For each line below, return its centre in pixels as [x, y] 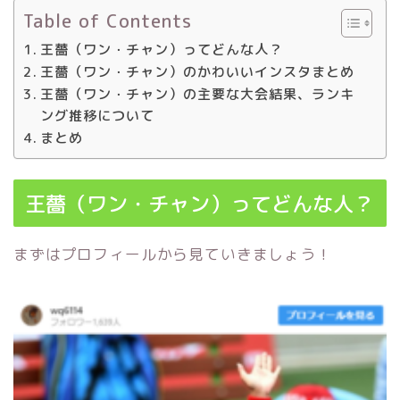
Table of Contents [108, 21]
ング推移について [98, 116]
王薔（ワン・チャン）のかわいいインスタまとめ [198, 72]
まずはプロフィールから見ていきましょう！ [173, 254]
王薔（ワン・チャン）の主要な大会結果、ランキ [198, 95]
